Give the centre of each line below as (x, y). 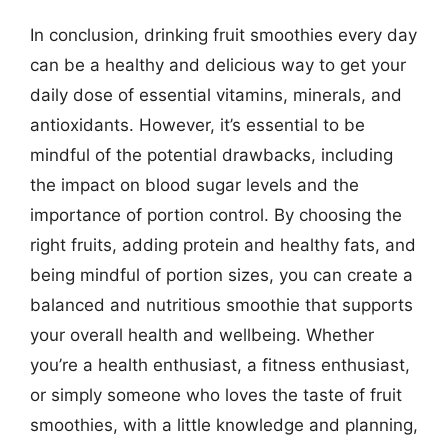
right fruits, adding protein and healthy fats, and (223, 245)
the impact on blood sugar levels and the (194, 185)
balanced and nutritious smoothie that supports (221, 305)
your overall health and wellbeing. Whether (202, 335)
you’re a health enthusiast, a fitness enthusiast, (220, 365)
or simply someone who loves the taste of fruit (216, 395)
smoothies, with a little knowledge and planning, (224, 425)
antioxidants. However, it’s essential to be (197, 125)
